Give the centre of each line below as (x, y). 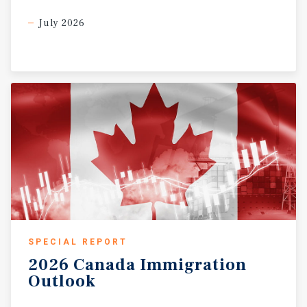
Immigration (193, 265)
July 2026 (62, 23)
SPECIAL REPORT (78, 242)
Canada (105, 265)
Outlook (62, 281)
